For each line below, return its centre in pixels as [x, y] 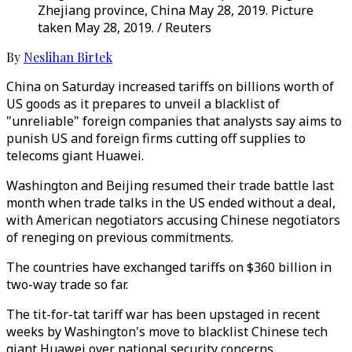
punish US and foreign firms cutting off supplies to [156, 138]
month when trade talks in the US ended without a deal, [171, 203]
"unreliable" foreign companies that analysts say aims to [174, 121]
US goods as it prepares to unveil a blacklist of [143, 104]
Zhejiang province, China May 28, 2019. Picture [176, 10]
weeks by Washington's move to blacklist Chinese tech [167, 332]
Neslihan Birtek [68, 57]
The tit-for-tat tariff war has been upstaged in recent [163, 314]
